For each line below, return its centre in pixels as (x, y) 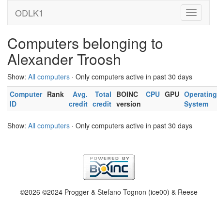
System (196, 104)
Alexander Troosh (64, 59)
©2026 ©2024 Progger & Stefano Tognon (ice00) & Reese (108, 192)
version (129, 104)
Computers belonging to (85, 43)
